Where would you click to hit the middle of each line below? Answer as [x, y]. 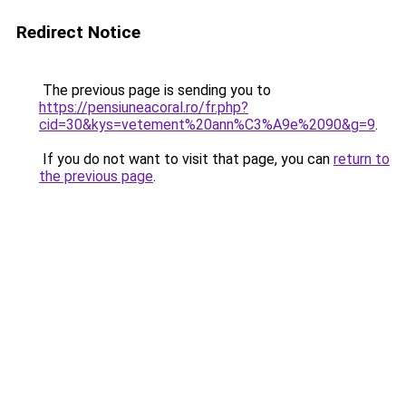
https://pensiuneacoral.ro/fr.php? [144, 107]
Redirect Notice [78, 32]
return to [362, 159]
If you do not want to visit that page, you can [186, 159]
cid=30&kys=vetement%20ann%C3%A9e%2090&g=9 [207, 125]
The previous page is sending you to [155, 90]
